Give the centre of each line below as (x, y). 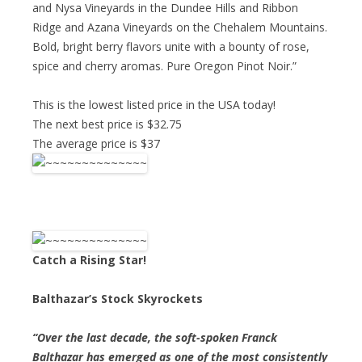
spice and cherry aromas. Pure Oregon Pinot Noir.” (164, 65)
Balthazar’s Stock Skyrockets (118, 298)
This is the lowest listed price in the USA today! (154, 104)
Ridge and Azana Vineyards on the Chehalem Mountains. (180, 27)
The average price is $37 (96, 143)
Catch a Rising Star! (89, 259)
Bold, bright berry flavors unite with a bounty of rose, (171, 46)
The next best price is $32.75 (107, 124)
